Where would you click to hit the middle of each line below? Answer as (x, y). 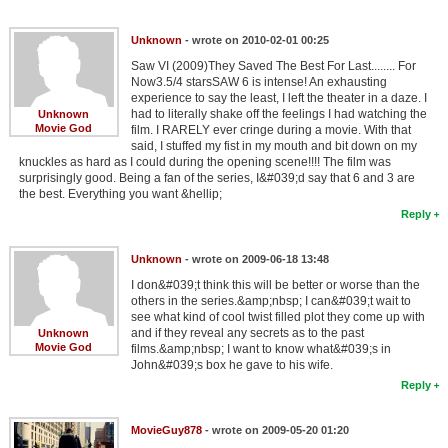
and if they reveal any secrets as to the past (247, 332)
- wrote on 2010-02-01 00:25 (255, 39)
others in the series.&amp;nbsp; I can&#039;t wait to (270, 300)
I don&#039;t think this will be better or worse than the (275, 284)
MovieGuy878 (166, 429)
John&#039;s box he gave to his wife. (231, 364)
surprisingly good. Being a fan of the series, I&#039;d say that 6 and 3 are (216, 177)
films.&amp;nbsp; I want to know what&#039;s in (260, 348)
